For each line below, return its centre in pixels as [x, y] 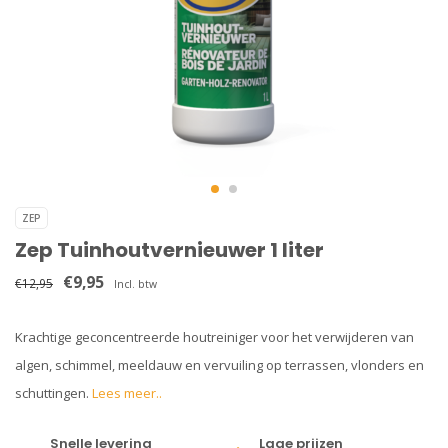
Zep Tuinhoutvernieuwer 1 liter [169, 250]
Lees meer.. [127, 393]
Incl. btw [135, 284]
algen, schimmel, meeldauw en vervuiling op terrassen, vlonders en [219, 365]
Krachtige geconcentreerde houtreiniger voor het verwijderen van [214, 337]
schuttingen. [53, 393]
